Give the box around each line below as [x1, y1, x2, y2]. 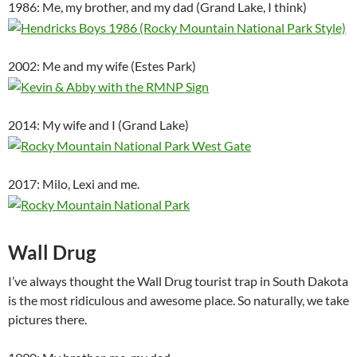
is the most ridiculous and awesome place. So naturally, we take [8, 292, 349, 308]
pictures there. [8, 311, 87, 327]
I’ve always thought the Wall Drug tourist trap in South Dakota [8, 273, 348, 288]
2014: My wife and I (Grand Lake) [8, 116, 189, 132]
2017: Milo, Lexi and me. [8, 175, 139, 191]
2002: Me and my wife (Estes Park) [8, 57, 196, 73]
